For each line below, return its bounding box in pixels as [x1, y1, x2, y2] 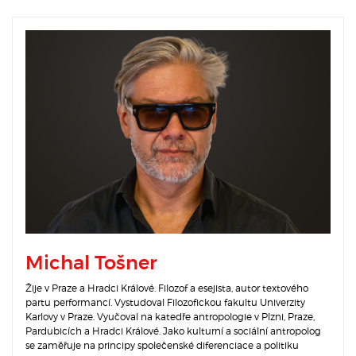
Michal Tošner [25, 253, 157, 273]
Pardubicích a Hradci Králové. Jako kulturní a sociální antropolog [25, 324, 321, 337]
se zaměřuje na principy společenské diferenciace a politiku [25, 339, 299, 351]
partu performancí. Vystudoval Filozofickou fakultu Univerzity [25, 296, 305, 308]
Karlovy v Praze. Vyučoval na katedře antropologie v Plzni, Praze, [25, 310, 315, 323]
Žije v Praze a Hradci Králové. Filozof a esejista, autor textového [25, 281, 308, 294]
